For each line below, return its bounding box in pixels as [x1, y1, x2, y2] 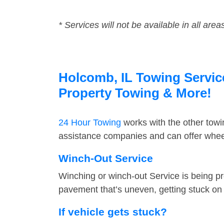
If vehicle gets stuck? [58, 206, 167, 218]
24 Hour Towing [58, 117, 121, 128]
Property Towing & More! [58, 85, 211, 101]
